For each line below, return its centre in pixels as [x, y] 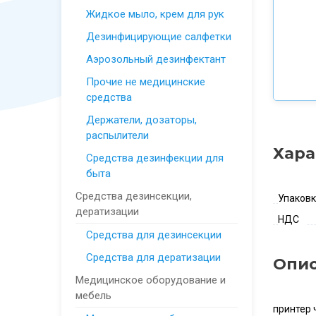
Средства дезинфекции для [155, 158]
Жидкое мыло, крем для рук [155, 14]
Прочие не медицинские [146, 82]
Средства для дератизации [153, 257]
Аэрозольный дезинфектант [156, 59]
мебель [93, 296]
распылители [117, 135]
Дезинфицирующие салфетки [159, 37]
